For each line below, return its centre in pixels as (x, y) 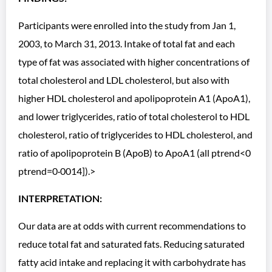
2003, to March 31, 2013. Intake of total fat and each (127, 43)
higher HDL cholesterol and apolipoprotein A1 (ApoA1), (134, 98)
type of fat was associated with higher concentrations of (134, 62)
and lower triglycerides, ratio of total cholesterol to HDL (134, 116)
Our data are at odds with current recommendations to (132, 226)
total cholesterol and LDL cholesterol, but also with (124, 80)
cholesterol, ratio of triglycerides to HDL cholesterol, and (135, 134)
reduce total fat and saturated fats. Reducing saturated (131, 244)
